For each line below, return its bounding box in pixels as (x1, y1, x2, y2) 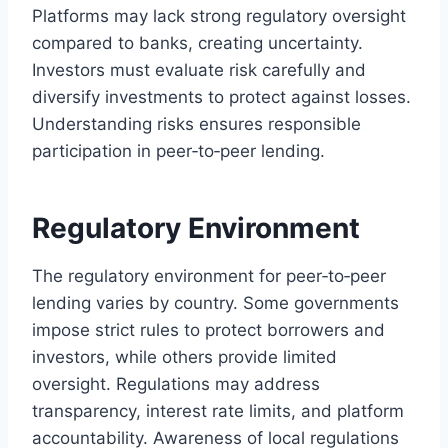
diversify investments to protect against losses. (32, 87, 411, 108)
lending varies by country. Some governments (32, 293, 399, 314)
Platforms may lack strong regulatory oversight (32, 6, 406, 27)
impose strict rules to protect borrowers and (32, 320, 385, 341)
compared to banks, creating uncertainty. (32, 33, 363, 54)
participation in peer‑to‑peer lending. (32, 141, 325, 162)
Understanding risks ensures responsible (32, 114, 361, 135)
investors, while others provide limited (32, 347, 337, 368)
